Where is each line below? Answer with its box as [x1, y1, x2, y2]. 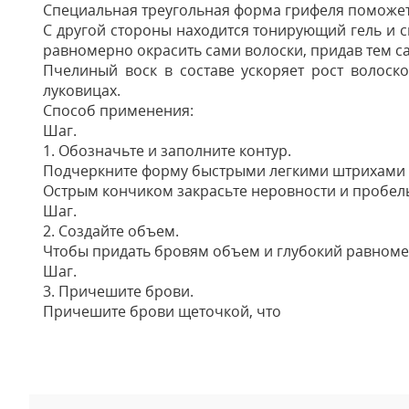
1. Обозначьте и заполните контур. [43, 141, 291, 161]
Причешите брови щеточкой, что [43, 301, 281, 321]
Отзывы [43, 321, 116, 346]
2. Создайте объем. [43, 221, 179, 241]
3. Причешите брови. [43, 281, 194, 301]
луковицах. [43, 80, 121, 100]
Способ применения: [43, 100, 194, 121]
